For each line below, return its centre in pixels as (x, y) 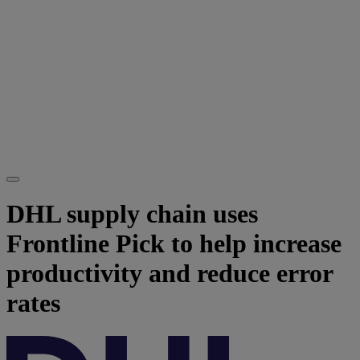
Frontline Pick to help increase (174, 244)
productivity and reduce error (170, 274)
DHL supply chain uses (132, 214)
